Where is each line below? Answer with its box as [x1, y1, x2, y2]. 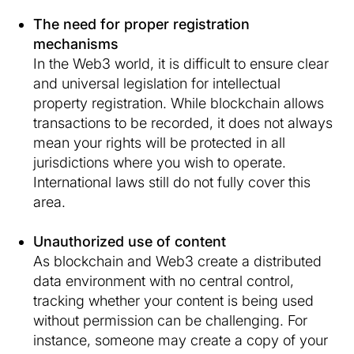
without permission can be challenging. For [33, 312, 307, 330]
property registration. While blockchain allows [33, 95, 324, 112]
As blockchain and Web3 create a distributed [33, 253, 322, 270]
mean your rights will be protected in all [33, 134, 285, 152]
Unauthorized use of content [33, 233, 226, 250]
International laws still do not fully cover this [33, 174, 311, 191]
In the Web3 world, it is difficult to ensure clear [33, 55, 329, 73]
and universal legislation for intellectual [33, 75, 281, 92]
